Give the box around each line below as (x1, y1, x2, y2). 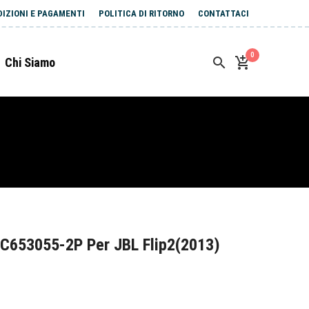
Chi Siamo (5, 55, 55, 70)
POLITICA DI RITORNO (99, 8, 184, 19)
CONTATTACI (198, 8, 249, 19)
